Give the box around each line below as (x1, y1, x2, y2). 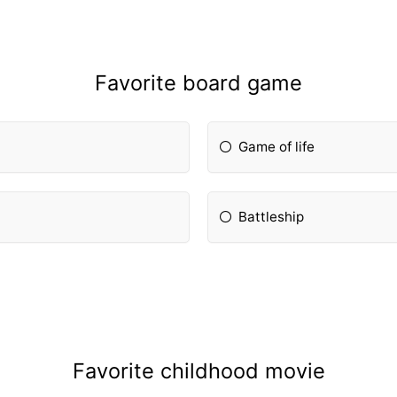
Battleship (238, 207, 305, 225)
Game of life (238, 137, 315, 155)
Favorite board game (95, 69, 302, 96)
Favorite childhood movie (72, 358, 325, 385)
